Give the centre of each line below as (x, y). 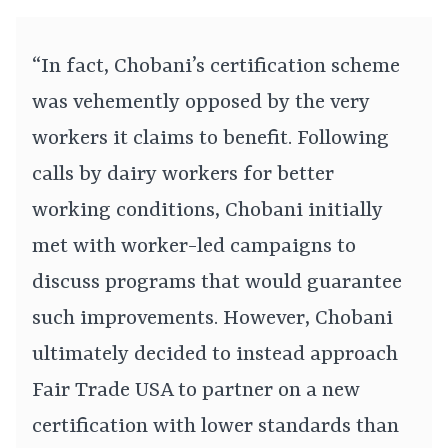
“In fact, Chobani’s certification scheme (216, 67)
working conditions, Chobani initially (207, 211)
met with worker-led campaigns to (194, 247)
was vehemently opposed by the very (201, 103)
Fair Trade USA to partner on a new (196, 391)
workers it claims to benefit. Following (210, 139)
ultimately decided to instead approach (215, 355)
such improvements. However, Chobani (212, 319)
